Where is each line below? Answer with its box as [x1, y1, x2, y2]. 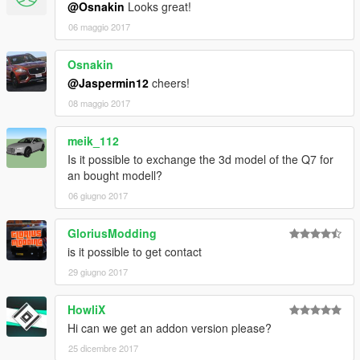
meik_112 [67, 133, 119, 149]
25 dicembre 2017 [68, 342, 138, 355]
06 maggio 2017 [68, 20, 130, 34]
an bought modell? [67, 167, 162, 184]
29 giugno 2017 [68, 265, 128, 279]
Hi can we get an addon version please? [67, 320, 272, 337]
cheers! [149, 75, 190, 92]
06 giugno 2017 [68, 189, 128, 202]
